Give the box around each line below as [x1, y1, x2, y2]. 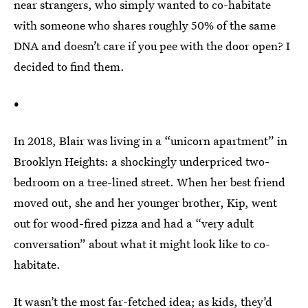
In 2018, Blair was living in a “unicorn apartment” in [14, 133, 287, 148]
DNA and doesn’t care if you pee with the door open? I [14, 38, 290, 54]
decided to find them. [14, 58, 124, 74]
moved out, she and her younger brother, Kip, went [14, 195, 277, 210]
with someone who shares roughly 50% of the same [14, 17, 276, 33]
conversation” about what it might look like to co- [14, 236, 270, 252]
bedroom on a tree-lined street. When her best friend [14, 174, 285, 190]
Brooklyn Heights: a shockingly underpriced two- [14, 153, 269, 169]
